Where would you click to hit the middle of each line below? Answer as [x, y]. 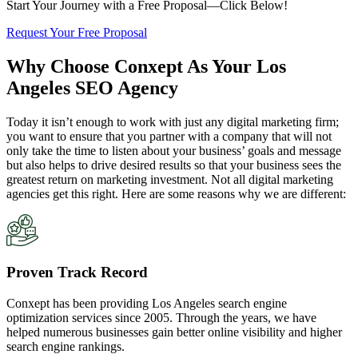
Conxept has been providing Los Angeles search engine [147, 304]
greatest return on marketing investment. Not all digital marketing [170, 179]
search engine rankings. [66, 347]
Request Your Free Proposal [77, 32]
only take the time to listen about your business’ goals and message [174, 150]
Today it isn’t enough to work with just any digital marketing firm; [173, 121]
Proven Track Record [77, 272]
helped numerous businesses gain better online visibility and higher [174, 332]
